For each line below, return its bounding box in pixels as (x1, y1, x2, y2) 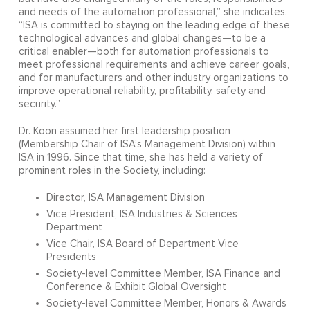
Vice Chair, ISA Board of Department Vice (46, 239, 239, 250)
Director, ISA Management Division (46, 192, 205, 203)
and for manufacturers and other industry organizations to (18, 73, 289, 84)
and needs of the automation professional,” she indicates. (18, 7, 287, 18)
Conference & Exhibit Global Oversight (46, 282, 226, 293)
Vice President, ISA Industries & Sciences (46, 209, 237, 220)
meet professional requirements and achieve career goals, (18, 60, 289, 71)
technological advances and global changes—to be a (18, 33, 266, 44)
